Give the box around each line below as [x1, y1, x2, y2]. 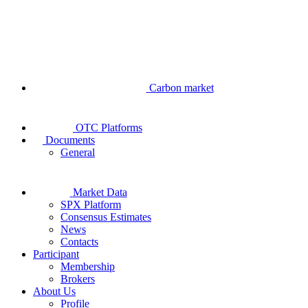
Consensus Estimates [60, 210, 151, 223]
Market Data [72, 186, 127, 198]
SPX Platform [60, 198, 121, 210]
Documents [45, 134, 95, 146]
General [60, 146, 95, 159]
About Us [33, 285, 76, 297]
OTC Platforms [75, 122, 142, 134]
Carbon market [148, 82, 214, 94]
